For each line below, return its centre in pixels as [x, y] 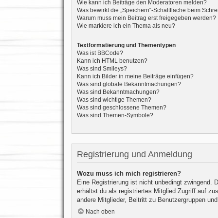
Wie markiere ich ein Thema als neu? [126, 26]
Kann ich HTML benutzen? [112, 61]
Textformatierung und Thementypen [126, 45]
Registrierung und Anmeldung [134, 154]
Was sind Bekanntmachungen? [118, 92]
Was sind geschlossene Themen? [121, 108]
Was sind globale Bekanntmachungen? [129, 84]
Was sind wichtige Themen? [114, 100]
